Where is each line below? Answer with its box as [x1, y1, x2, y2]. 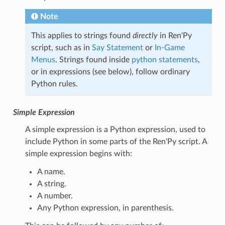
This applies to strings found [31, 31, 133, 40]
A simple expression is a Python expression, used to [25, 125, 205, 134]
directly [132, 31, 158, 40]
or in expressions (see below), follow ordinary [31, 67, 190, 76]
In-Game [154, 43, 185, 52]
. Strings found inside [55, 55, 132, 64]
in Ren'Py [157, 31, 192, 40]
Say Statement [91, 43, 143, 52]
